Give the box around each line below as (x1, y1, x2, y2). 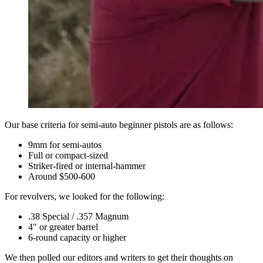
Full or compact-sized (28, 150, 108, 161)
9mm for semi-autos (28, 140, 102, 150)
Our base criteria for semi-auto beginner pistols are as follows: (5, 120, 233, 130)
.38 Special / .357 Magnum (28, 211, 129, 222)
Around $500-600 (28, 171, 95, 182)
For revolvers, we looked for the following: (5, 191, 164, 202)
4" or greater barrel (28, 222, 98, 232)
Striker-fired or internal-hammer (28, 161, 146, 171)
